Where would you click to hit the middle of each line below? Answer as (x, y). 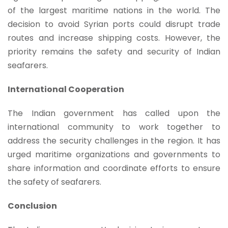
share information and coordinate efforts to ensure (114, 168)
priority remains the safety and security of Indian (114, 51)
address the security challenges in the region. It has (114, 140)
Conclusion (32, 206)
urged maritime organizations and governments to (114, 154)
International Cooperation (66, 89)
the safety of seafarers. (54, 182)
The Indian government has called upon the (114, 113)
